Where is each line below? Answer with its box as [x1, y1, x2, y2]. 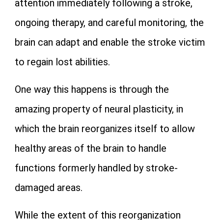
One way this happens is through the [15, 83, 169, 95]
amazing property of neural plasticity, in [15, 103, 183, 115]
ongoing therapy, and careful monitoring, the [15, 17, 204, 28]
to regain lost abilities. [15, 56, 110, 68]
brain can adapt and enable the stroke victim [15, 36, 205, 48]
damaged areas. [15, 182, 82, 193]
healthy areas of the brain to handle [15, 142, 166, 154]
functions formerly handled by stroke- [15, 162, 178, 174]
